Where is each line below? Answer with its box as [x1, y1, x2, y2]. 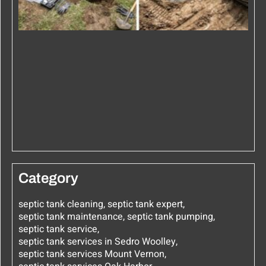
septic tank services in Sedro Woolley [18, 235, 176, 249]
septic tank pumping [127, 210, 213, 224]
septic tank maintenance [18, 210, 123, 224]
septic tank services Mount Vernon [18, 247, 164, 262]
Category [18, 170, 78, 186]
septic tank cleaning [18, 197, 103, 212]
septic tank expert [107, 197, 183, 212]
